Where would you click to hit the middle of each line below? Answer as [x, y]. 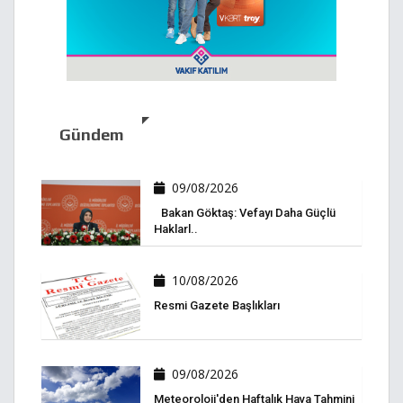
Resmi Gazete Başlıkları [217, 306]
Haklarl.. [176, 229]
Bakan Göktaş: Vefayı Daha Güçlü [245, 213]
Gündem [92, 135]
